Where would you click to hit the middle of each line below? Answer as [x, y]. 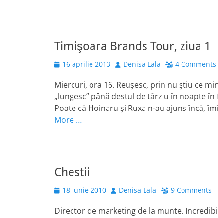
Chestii [72, 172]
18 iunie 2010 [84, 190]
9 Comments [191, 190]
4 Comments [196, 64]
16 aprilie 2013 [86, 64]
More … [68, 120]
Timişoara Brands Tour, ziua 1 [133, 46]
